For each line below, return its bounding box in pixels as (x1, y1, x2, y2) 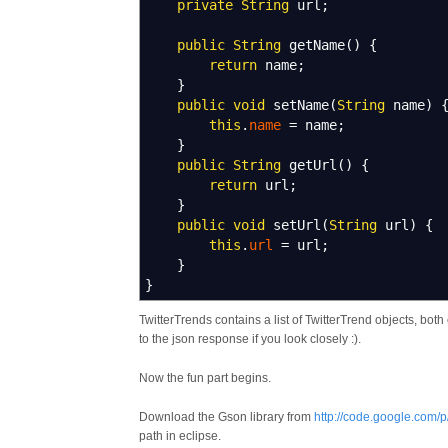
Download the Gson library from (139, 410, 314, 424)
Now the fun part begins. (139, 371, 271, 385)
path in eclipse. (139, 429, 221, 443)
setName (265, 97, 329, 113)
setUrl (265, 217, 321, 233)
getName (281, 37, 345, 53)
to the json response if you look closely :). (139, 332, 361, 346)
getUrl (281, 157, 337, 173)
